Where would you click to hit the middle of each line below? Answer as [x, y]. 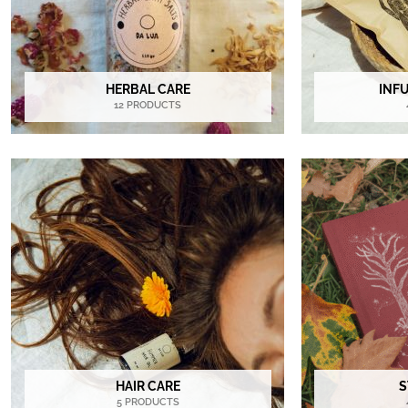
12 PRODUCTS [148, 105]
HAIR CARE [148, 386]
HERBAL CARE [148, 88]
